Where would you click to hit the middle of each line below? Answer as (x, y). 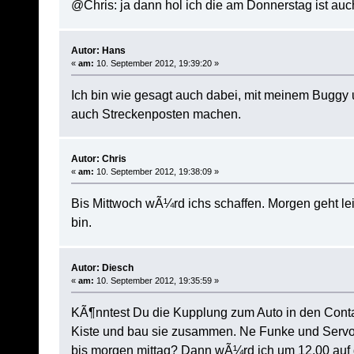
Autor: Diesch (102, 267)
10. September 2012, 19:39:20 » (156, 63)
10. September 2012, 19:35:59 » (156, 280)
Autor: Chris (98, 159)
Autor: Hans (98, 50)
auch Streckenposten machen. (156, 113)
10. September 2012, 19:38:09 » (156, 172)
